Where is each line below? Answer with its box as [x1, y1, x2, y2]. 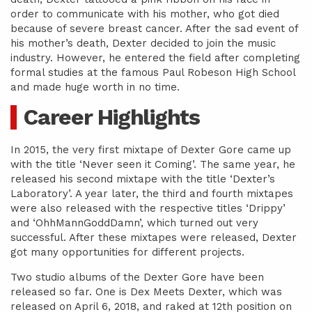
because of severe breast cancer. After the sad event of [10, 22, 298, 35]
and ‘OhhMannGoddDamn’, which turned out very [10, 217, 258, 229]
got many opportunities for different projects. [10, 246, 244, 258]
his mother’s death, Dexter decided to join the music [10, 37, 276, 49]
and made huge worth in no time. [10, 81, 180, 93]
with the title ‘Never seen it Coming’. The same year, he [10, 158, 295, 171]
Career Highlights [24, 104, 200, 130]
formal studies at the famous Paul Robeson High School [10, 66, 295, 79]
